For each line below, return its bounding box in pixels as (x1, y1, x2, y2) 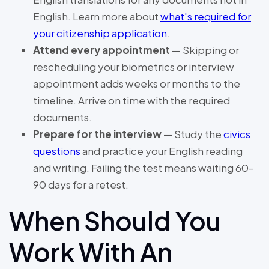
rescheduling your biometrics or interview (33, 60, 234, 74)
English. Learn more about (33, 10, 160, 23)
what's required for (160, 10, 251, 23)
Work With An (9, 235, 172, 268)
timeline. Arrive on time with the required (33, 94, 230, 107)
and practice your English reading (80, 144, 243, 158)
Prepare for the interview (33, 127, 162, 141)
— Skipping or (170, 43, 239, 57)
